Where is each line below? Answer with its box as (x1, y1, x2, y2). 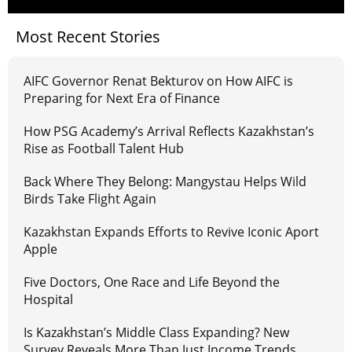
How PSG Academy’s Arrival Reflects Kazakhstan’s (24, 123, 314, 141)
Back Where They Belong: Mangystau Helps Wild (24, 173, 306, 191)
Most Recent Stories (16, 26, 160, 48)
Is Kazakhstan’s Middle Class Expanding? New (24, 324, 289, 342)
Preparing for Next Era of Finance (24, 90, 220, 108)
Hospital (24, 291, 73, 309)
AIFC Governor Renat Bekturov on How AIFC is (24, 72, 293, 90)
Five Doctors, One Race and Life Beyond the (24, 273, 280, 291)
